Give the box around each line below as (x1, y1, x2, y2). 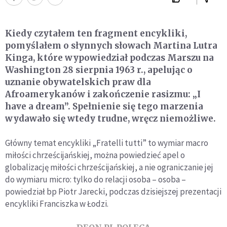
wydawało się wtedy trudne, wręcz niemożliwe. (5, 113, 216, 125)
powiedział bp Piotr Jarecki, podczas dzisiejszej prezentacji (5, 186, 221, 198)
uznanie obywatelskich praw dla (5, 77, 151, 88)
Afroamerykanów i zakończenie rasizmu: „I (5, 89, 201, 100)
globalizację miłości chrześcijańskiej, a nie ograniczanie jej (5, 162, 213, 173)
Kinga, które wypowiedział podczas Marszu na (5, 52, 214, 64)
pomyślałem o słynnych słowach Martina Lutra (5, 40, 217, 52)
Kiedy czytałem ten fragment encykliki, (5, 28, 187, 40)
